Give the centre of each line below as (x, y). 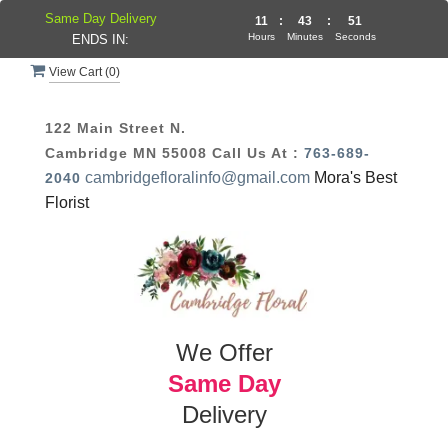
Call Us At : (258, 153)
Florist (67, 202)
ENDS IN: (101, 39)
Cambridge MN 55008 (128, 153)
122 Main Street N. (115, 128)
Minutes (304, 36)
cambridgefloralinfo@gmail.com (197, 177)
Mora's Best (355, 177)
